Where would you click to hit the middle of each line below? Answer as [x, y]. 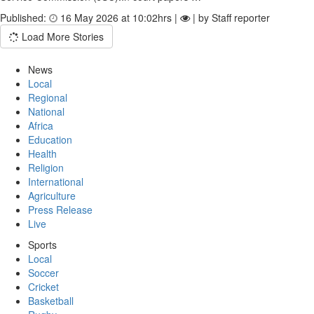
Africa [41, 125]
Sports [42, 245]
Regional [48, 97]
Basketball [51, 301]
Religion [46, 168]
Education [50, 139]
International [56, 182]
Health [42, 153]
